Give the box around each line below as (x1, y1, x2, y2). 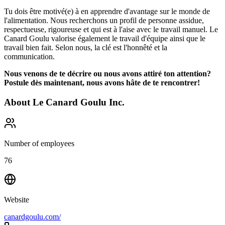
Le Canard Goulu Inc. (33, 96, 125, 107)
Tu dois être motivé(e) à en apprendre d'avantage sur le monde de (4, 7, 210, 16)
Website (4, 195, 29, 204)
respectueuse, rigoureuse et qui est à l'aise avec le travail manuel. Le (4, 25, 218, 34)
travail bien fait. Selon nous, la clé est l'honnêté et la (4, 43, 167, 52)
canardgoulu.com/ (4, 212, 61, 221)
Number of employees (4, 139, 74, 148)
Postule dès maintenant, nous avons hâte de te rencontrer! (4, 78, 200, 87)
